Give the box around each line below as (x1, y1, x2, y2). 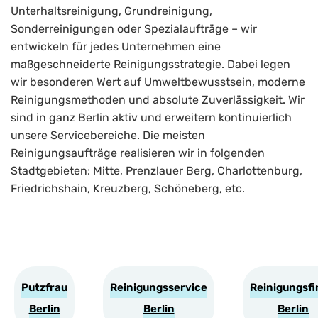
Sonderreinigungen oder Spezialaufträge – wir (11, 22, 257, 36)
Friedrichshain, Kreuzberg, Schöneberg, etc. (11, 182, 245, 196)
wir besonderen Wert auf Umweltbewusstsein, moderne (11, 75, 305, 89)
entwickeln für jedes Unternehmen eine (11, 40, 221, 54)
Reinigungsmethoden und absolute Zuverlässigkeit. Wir (11, 93, 305, 107)
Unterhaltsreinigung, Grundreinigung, (11, 4, 212, 18)
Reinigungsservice (110, 281, 207, 295)
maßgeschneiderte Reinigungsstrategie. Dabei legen (11, 57, 290, 72)
